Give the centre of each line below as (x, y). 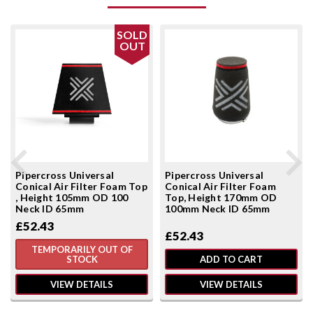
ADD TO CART (231, 259)
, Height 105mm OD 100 (72, 197)
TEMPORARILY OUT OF (82, 249)
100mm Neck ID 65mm (218, 208)
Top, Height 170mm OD (221, 197)
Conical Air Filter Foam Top (81, 186)
